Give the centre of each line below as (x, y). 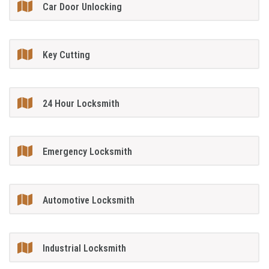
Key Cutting (67, 55)
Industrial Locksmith (85, 248)
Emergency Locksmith (88, 152)
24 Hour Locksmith (81, 103)
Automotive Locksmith (89, 200)
